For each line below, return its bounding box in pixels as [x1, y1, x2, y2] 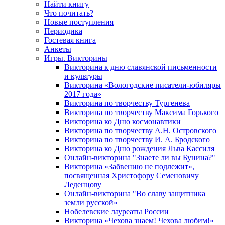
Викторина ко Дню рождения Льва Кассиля [64, 144, 214, 153]
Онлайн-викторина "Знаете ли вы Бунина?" [64, 153, 215, 162]
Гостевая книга [44, 35, 96, 44]
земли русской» [64, 198, 118, 207]
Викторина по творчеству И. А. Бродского [64, 135, 210, 144]
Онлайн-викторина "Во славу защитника [64, 189, 205, 198]
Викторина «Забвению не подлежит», [64, 162, 194, 171]
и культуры [64, 71, 102, 80]
